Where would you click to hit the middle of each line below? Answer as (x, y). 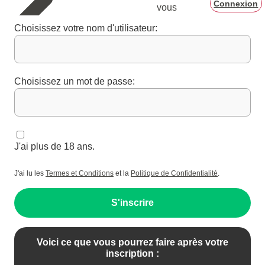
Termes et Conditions (80, 173)
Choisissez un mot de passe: (75, 81)
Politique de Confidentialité (174, 173)
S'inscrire (132, 203)
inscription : (132, 253)
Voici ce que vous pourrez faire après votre (132, 242)
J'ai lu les (30, 173)
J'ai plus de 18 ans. (54, 146)
